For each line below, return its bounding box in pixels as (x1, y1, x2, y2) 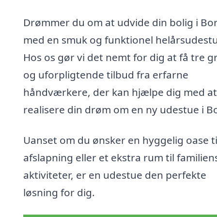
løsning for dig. (23, 186, 95, 200)
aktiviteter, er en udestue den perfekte (23, 168, 206, 182)
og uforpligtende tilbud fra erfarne (23, 67, 188, 81)
